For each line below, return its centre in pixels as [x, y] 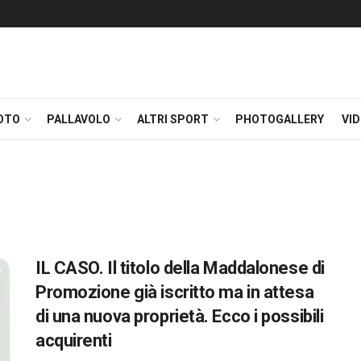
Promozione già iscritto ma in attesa [175, 292]
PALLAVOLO [79, 119]
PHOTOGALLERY [280, 119]
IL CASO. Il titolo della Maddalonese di [180, 268]
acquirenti [74, 340]
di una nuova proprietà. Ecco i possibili [180, 316]
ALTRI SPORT [173, 119]
